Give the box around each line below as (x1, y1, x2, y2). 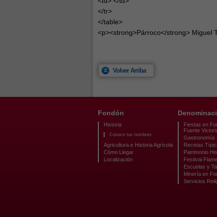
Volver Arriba (113, 67, 146, 74)
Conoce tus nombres (109, 132, 152, 137)
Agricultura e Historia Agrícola (104, 142, 173, 148)
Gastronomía (184, 135, 215, 140)
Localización (104, 156, 133, 162)
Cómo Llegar (104, 149, 134, 155)
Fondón (98, 109, 124, 117)
